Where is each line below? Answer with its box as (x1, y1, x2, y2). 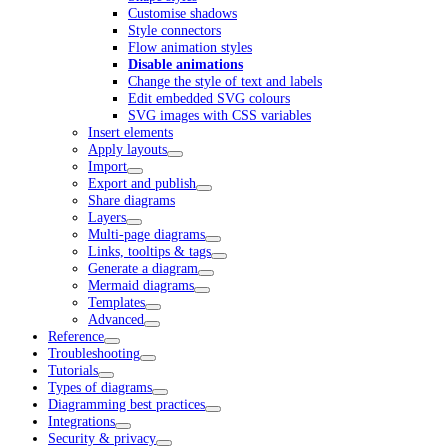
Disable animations (128, 56, 243, 73)
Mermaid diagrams (88, 277, 194, 294)
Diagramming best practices (48, 396, 205, 413)
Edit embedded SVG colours (128, 90, 290, 107)
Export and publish (88, 175, 196, 192)
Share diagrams (88, 192, 175, 209)
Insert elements (88, 124, 173, 141)
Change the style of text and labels (128, 73, 322, 90)
